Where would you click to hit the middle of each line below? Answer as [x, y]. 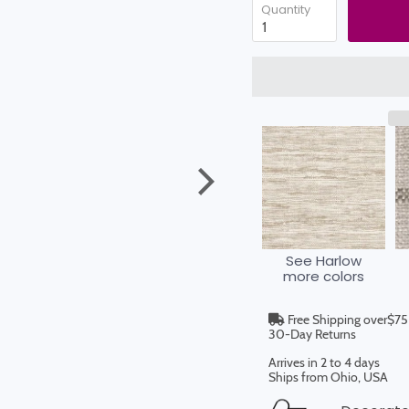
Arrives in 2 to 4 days [325, 362]
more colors [323, 276]
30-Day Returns [313, 334]
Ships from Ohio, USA [329, 377]
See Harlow [323, 261]
